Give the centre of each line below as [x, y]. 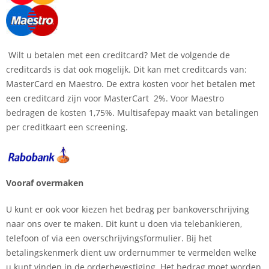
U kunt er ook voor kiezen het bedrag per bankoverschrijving [128, 209]
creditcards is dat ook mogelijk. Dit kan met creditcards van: [126, 69]
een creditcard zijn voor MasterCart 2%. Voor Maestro [115, 98]
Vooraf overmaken [45, 183]
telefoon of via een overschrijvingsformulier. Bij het [109, 238]
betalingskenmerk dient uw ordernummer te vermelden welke [131, 252]
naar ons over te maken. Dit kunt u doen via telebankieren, [124, 223]
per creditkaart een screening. [67, 127]
